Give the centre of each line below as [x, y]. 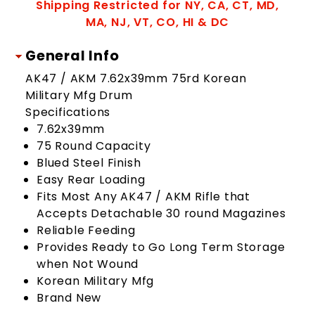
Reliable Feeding [86, 231]
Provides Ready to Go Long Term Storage [161, 247]
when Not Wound [88, 264]
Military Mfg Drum [79, 96]
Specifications [68, 112]
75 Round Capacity [94, 146]
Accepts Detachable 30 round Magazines [161, 214]
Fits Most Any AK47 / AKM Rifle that [143, 197]
